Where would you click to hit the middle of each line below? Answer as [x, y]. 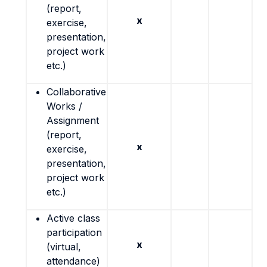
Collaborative [76, 92]
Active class [73, 218]
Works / [64, 106]
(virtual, [64, 247]
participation [74, 232]
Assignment [73, 120]
